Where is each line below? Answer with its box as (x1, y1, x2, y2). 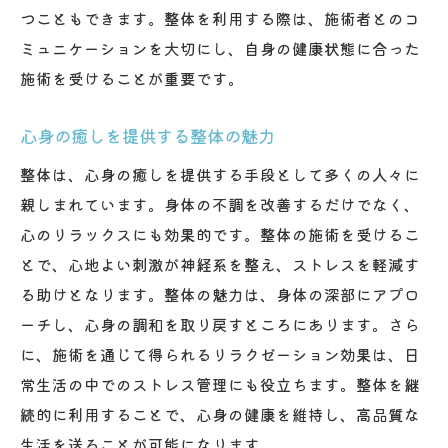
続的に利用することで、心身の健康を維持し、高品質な (20, 402, 420, 425)
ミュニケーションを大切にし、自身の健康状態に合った (20, 36, 420, 59)
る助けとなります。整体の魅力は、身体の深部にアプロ (20, 282, 420, 305)
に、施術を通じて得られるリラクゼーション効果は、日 (20, 342, 420, 365)
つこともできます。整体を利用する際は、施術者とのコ (20, 6, 420, 29)
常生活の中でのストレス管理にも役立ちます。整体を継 (20, 372, 420, 395)
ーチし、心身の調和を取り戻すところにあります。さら (20, 312, 420, 335)
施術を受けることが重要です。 (20, 66, 244, 89)
